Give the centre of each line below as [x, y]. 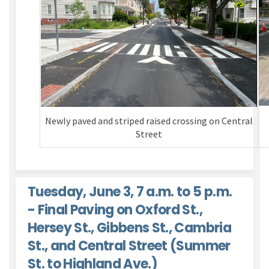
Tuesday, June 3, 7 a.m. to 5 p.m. [130, 192]
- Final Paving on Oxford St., [115, 210]
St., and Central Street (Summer [129, 246]
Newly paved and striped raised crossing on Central [149, 120]
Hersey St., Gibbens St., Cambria [129, 228]
